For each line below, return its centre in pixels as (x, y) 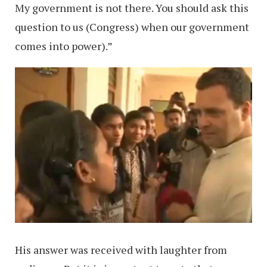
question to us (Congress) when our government (132, 27)
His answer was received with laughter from (121, 250)
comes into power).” (64, 46)
